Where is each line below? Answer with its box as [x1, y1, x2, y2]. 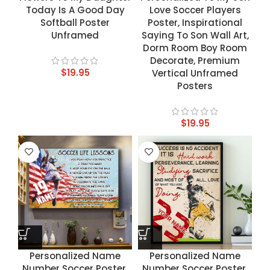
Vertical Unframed [152, 66, 238, 80]
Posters [177, 79, 213, 92]
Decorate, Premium [150, 54, 240, 67]
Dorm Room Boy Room [143, 41, 247, 54]
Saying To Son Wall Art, [141, 28, 249, 42]
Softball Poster [40, 16, 110, 29]
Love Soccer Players [149, 3, 241, 16]
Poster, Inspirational [148, 16, 242, 29]
